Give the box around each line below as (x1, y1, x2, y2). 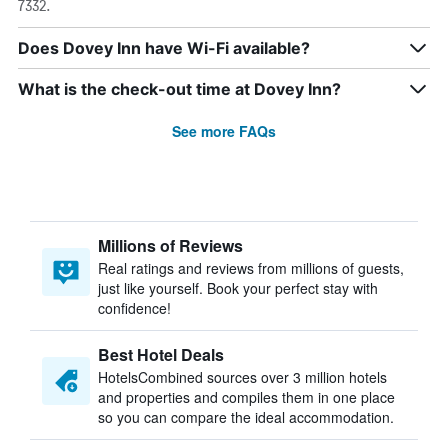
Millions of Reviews (98, 234, 243, 257)
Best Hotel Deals (98, 343, 224, 366)
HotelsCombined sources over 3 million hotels (98, 367, 387, 387)
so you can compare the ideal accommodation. (98, 407, 394, 427)
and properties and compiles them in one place (98, 387, 395, 407)
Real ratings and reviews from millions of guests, (98, 258, 404, 278)
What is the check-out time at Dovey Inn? (18, 79, 341, 99)
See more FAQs (172, 121, 276, 141)
